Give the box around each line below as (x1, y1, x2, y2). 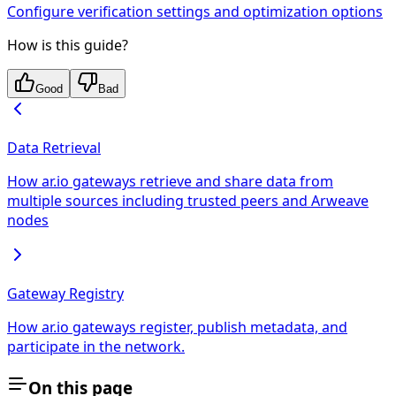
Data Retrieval (7, 138, 101, 158)
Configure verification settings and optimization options (7, 2, 383, 22)
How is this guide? (7, 35, 128, 56)
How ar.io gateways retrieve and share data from (7, 171, 333, 192)
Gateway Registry (7, 284, 124, 304)
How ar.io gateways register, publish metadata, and (7, 317, 347, 338)
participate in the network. (7, 337, 185, 357)
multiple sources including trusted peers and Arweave (7, 191, 369, 211)
